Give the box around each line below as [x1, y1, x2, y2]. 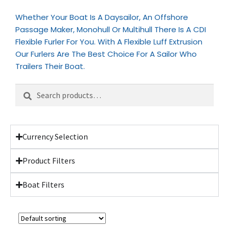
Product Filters [22, 155, 76, 166]
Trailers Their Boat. [15, 61, 85, 72]
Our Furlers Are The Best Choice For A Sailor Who [15, 49, 197, 60]
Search [15, 84, 40, 95]
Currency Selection [22, 131, 88, 142]
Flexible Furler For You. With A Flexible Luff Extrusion [15, 36, 202, 48]
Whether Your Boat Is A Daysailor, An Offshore [15, 12, 188, 23]
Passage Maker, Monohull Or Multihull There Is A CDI [15, 24, 206, 35]
